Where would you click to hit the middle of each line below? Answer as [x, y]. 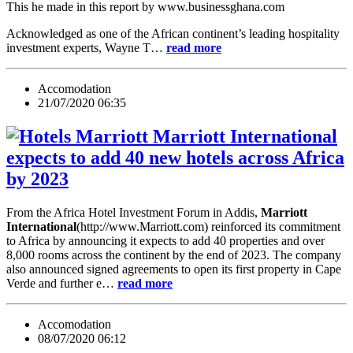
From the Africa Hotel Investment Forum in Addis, [134, 212]
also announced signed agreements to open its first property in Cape [174, 269]
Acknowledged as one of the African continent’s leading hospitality [173, 33]
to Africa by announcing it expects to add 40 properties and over [165, 240]
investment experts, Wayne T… [86, 47]
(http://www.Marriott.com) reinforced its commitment [208, 226]
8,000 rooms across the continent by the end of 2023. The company [174, 255]
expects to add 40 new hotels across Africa [175, 157]
